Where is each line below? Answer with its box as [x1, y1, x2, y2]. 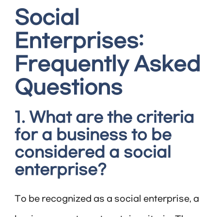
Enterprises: [15, 30, 143, 54]
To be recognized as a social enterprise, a [15, 194, 199, 204]
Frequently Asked [15, 53, 201, 77]
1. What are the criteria [15, 109, 194, 127]
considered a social [15, 144, 171, 162]
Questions [15, 77, 123, 100]
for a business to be [15, 127, 171, 144]
